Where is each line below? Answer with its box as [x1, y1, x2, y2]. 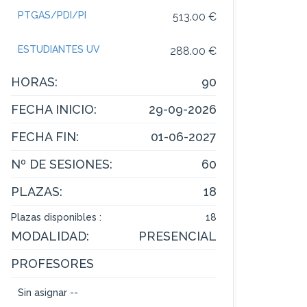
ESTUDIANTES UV [18, 44, 100, 56]
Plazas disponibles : [11, 212, 101, 223]
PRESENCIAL [138, 229, 217, 244]
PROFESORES [11, 256, 94, 271]
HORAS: [11, 75, 58, 90]
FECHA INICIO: [11, 102, 97, 117]
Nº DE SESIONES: [11, 157, 112, 172]
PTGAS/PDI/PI [18, 10, 86, 21]
